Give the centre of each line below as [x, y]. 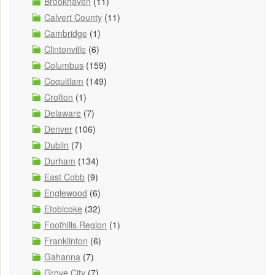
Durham [60, 161]
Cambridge [66, 33]
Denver [58, 129]
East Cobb [64, 176]
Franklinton [66, 240]
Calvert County [73, 17]
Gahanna [62, 256]
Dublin [56, 145]
